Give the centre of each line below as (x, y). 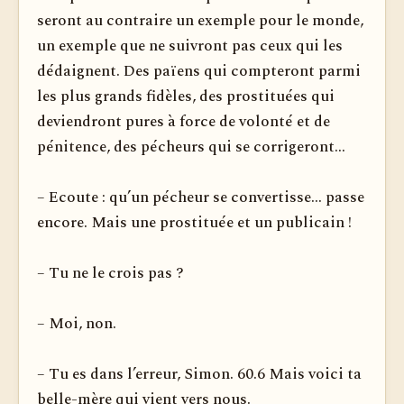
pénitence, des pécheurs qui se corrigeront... (191, 147)
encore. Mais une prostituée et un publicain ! (194, 223)
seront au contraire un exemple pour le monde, (200, 21)
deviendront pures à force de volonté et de (184, 122)
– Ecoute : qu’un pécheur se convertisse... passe (201, 197)
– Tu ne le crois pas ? (110, 273)
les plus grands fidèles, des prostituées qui (186, 96)
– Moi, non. (77, 324)
